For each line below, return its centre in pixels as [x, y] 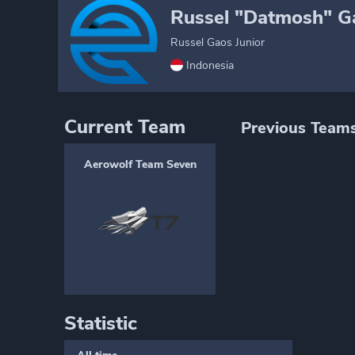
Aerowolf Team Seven [140, 164]
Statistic [101, 323]
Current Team [125, 127]
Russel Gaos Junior [218, 42]
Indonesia [210, 65]
